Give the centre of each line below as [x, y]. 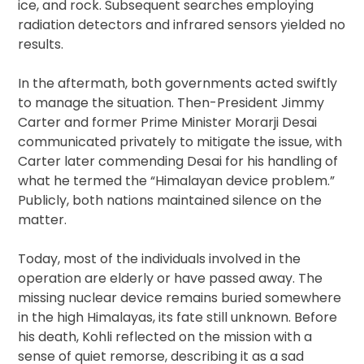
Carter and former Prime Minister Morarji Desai [168, 122]
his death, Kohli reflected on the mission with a [165, 336]
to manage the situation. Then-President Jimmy [171, 102]
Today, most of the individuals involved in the [160, 258]
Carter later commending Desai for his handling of [178, 161]
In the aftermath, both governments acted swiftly [178, 83]
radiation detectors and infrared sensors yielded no [182, 24]
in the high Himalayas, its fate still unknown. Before [178, 317]
